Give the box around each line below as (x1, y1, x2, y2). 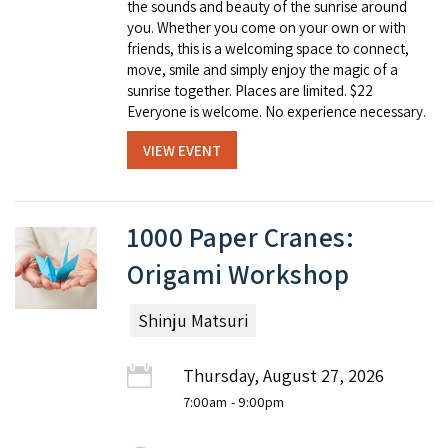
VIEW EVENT (143, 140, 221, 160)
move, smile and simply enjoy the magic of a (127, 59, 398, 79)
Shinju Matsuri (138, 308, 248, 332)
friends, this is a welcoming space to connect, (127, 38, 409, 58)
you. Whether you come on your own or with (127, 17, 406, 37)
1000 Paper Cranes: (127, 218, 354, 255)
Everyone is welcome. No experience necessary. (127, 101, 426, 121)
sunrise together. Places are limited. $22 (127, 80, 373, 100)
